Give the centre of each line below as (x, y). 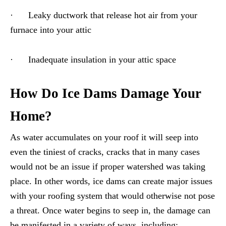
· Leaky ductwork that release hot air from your (104, 15)
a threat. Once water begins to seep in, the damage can (110, 211)
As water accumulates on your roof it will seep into (104, 137)
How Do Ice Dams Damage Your (106, 94)
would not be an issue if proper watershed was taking (108, 167)
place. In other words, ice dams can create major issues (111, 181)
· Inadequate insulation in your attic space (93, 60)
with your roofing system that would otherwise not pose (112, 196)
